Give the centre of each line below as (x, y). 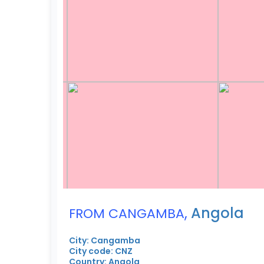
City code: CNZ (101, 251)
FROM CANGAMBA (127, 213)
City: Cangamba (105, 240)
